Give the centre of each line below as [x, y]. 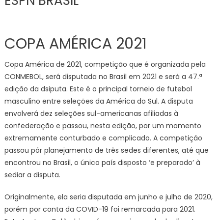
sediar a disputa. [32, 175]
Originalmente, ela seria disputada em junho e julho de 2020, [108, 197]
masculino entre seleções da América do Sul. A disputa [98, 101]
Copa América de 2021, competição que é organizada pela [105, 64]
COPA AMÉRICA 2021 [75, 44]
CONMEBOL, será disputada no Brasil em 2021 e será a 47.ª [103, 77]
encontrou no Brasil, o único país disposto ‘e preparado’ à [102, 163]
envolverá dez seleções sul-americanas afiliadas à [91, 113]
